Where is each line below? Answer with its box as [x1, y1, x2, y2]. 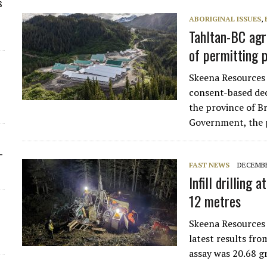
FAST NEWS [189, 160, 230, 169]
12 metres [189, 190, 241, 212]
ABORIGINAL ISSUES [189, 14, 262, 23]
